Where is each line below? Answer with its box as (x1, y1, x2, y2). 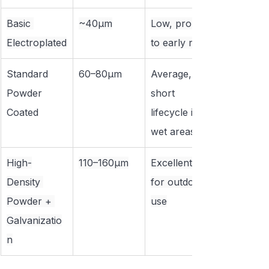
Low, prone (151, 17, 206, 30)
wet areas (151, 125, 195, 138)
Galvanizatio (7, 214, 62, 227)
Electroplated (7, 37, 67, 49)
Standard (7, 68, 51, 80)
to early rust (151, 37, 207, 49)
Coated (7, 106, 38, 119)
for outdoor (151, 176, 207, 189)
